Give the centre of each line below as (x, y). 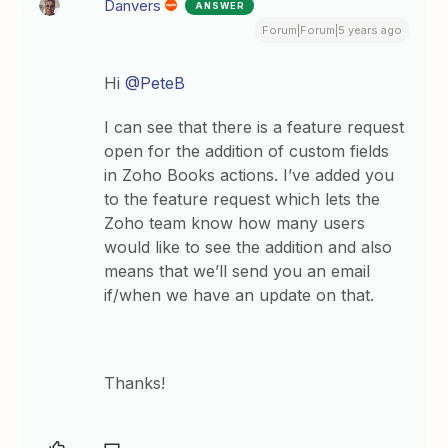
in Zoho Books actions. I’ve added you (249, 175)
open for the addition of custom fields (247, 151)
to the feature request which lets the (242, 199)
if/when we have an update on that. (242, 295)
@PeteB (155, 83)
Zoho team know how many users (235, 223)
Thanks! (135, 383)
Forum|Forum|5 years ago (331, 30)
